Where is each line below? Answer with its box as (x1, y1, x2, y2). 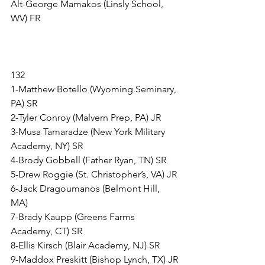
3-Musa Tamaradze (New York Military (11, 126, 167, 138)
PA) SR (11, 98, 37, 109)
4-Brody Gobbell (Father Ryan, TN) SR (11, 154, 166, 166)
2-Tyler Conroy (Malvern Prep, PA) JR (11, 112, 161, 124)
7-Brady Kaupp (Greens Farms (11, 211, 137, 223)
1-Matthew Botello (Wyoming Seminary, (11, 83, 179, 95)
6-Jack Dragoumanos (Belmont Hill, (11, 183, 162, 195)
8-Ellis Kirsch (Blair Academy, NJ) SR (11, 240, 160, 251)
